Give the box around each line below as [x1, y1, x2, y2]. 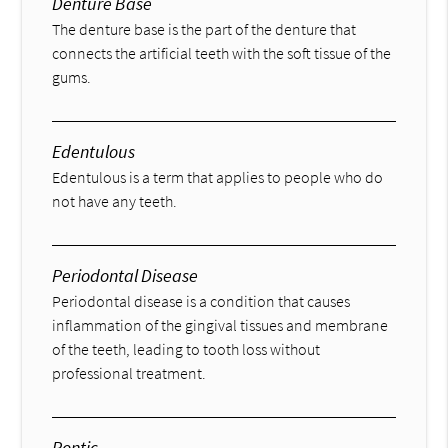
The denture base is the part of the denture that [52, 18, 357, 39]
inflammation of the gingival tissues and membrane [52, 314, 389, 335]
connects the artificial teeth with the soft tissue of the [52, 42, 392, 63]
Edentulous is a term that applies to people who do [52, 166, 384, 187]
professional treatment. [52, 362, 207, 383]
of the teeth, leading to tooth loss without [52, 338, 321, 359]
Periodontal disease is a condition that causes [52, 290, 351, 311]
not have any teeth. [52, 190, 178, 211]
